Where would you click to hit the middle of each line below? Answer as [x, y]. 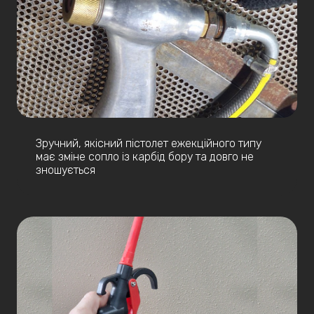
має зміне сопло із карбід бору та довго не [145, 156]
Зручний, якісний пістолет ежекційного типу [149, 143]
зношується [66, 170]
